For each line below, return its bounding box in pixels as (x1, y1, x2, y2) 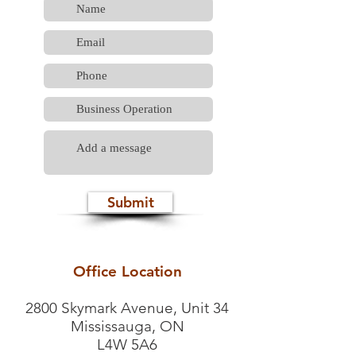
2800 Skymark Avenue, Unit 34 (25, 299, 229, 317)
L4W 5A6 (97, 335, 157, 354)
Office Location (72, 262, 182, 281)
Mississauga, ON (70, 317, 184, 335)
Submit (106, 193, 154, 211)
